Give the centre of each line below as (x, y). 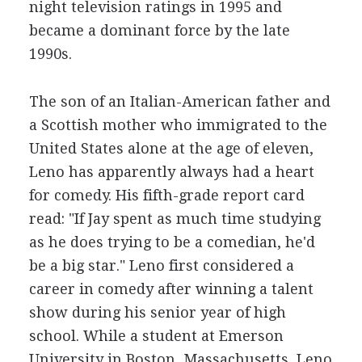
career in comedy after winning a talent (171, 289)
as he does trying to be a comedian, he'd (172, 242)
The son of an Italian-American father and (179, 101)
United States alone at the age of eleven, (171, 148)
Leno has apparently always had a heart (171, 172)
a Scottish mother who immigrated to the (178, 125)
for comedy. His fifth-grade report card (166, 195)
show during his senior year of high (157, 312)
